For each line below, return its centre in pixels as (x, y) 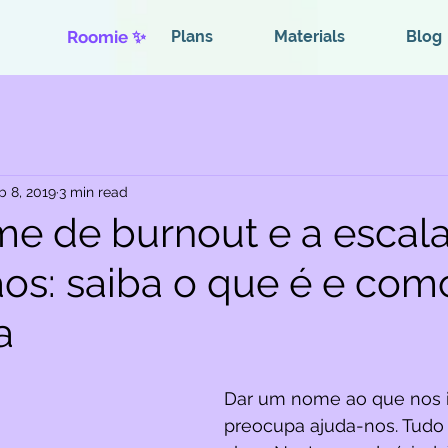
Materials (309, 36)
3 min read (93, 191)
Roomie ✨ (106, 37)
